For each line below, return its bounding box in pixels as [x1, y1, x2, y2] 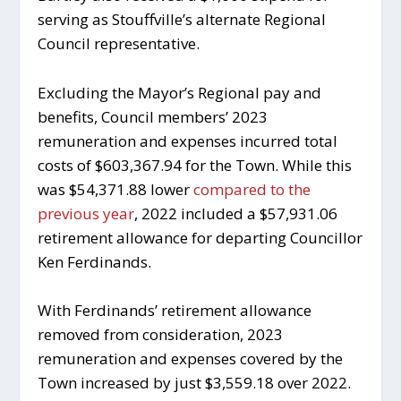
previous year [38, 202, 135, 224]
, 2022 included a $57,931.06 [134, 202, 338, 224]
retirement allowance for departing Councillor [38, 226, 363, 248]
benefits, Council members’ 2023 [38, 106, 269, 127]
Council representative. [38, 33, 200, 55]
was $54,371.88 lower [38, 178, 194, 200]
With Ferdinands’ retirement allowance [38, 299, 312, 320]
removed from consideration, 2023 [38, 323, 284, 345]
